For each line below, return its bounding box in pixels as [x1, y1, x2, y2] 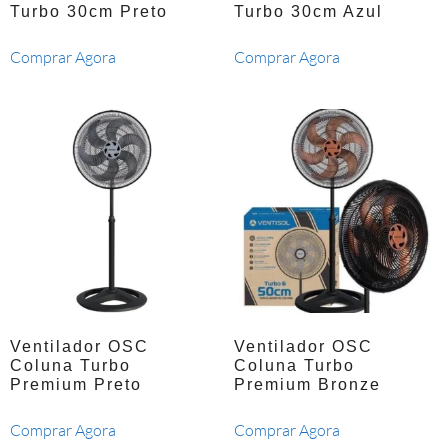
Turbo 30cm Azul [234, 3, 383, 21]
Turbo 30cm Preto [10, 3, 168, 21]
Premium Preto [10, 376, 142, 394]
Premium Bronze [234, 376, 381, 394]
